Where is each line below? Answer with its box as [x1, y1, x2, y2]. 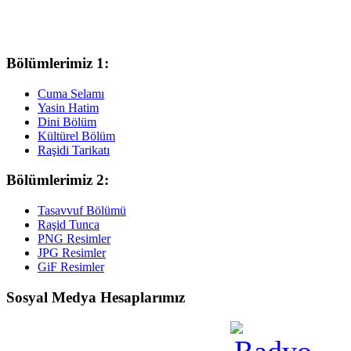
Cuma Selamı [38, 86, 104, 100]
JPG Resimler [38, 246, 106, 260]
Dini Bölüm [38, 114, 96, 128]
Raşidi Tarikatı [38, 143, 110, 157]
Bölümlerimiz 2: [6, 172, 109, 189]
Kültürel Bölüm [38, 128, 115, 143]
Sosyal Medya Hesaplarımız [6, 288, 185, 306]
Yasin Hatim [38, 100, 99, 114]
